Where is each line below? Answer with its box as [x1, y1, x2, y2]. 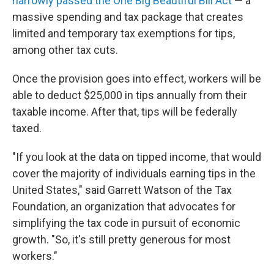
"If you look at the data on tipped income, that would [12, 150, 261, 163]
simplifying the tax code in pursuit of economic [12, 217, 240, 229]
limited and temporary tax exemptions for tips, [12, 27, 235, 40]
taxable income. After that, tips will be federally [12, 105, 237, 118]
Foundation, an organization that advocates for [12, 200, 235, 213]
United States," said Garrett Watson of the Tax [12, 183, 232, 196]
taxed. [12, 122, 42, 135]
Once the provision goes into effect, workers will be [12, 72, 261, 85]
